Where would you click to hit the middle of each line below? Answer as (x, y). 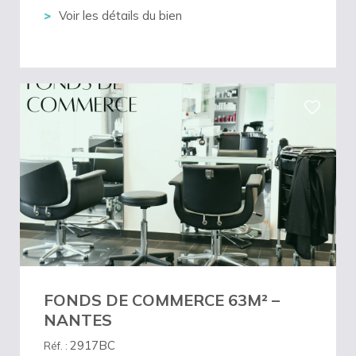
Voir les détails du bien (120, 16)
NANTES (78, 319)
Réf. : (57, 345)
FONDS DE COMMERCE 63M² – (162, 300)
